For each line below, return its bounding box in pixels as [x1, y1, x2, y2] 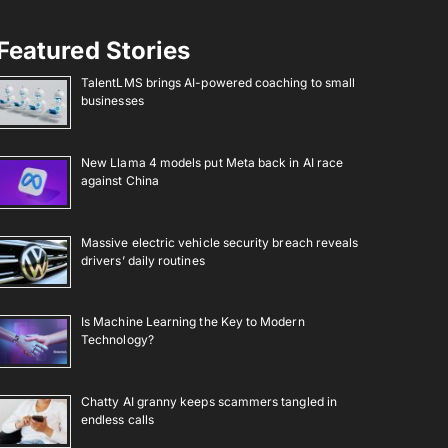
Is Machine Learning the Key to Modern [81, 314, 305, 330]
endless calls [81, 411, 154, 427]
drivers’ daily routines [81, 252, 205, 268]
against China [81, 172, 159, 188]
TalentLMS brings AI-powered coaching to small [81, 75, 356, 91]
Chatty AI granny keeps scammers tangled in [81, 393, 337, 409]
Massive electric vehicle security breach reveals [81, 234, 359, 250]
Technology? [81, 332, 154, 348]
